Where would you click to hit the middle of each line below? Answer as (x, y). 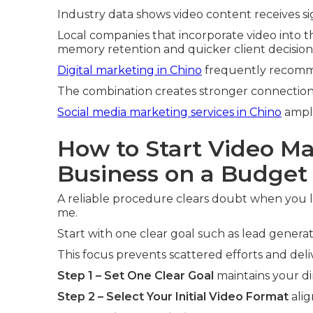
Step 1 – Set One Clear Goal (136, 275)
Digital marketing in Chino (130, 70)
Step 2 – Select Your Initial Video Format (173, 296)
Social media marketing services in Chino (169, 112)
